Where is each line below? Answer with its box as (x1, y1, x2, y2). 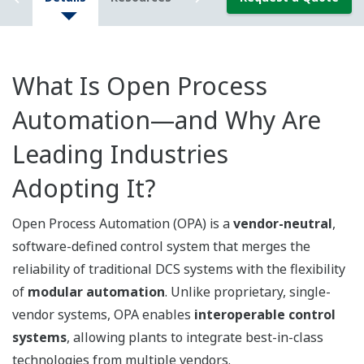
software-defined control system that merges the (12, 237, 310, 256)
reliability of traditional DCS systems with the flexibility (12, 260, 345, 279)
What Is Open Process (12, 69, 267, 103)
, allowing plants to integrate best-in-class (67, 328, 323, 347)
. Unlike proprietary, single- (165, 283, 331, 301)
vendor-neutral (233, 214, 332, 233)
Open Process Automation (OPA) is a (12, 214, 233, 233)
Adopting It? (12, 171, 156, 206)
